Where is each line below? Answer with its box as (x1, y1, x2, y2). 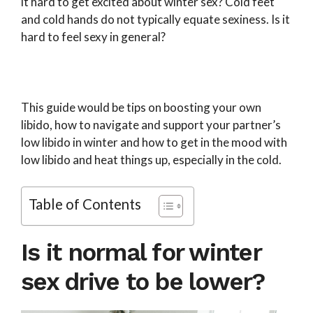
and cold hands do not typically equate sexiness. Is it (21, 12, 290, 27)
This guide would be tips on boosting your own (21, 100, 261, 115)
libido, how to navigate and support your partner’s (21, 117, 281, 133)
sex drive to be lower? (21, 266, 265, 296)
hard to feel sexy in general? (21, 29, 166, 45)
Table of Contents (29, 196, 141, 213)
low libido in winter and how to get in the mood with (21, 135, 287, 150)
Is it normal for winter (21, 237, 261, 267)
